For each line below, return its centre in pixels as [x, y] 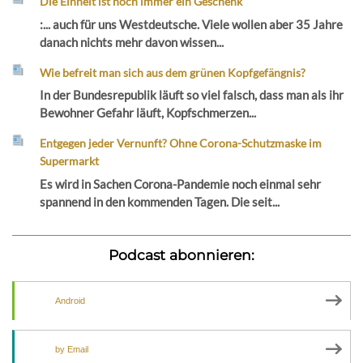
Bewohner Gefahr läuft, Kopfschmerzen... [148, 113]
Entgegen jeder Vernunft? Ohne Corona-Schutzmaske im [181, 143]
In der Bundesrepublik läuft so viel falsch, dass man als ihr [192, 95]
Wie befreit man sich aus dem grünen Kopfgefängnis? [173, 72]
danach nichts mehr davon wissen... [132, 42]
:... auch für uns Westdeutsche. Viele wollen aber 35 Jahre [192, 24]
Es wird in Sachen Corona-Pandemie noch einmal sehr [181, 184]
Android [70, 300]
